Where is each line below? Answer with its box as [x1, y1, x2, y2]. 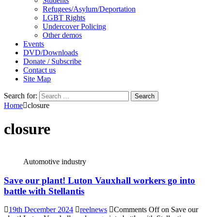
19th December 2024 [9, 205, 73, 214]
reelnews [80, 205, 107, 214]
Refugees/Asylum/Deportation [43, 5, 136, 13]
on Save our [159, 205, 198, 214]
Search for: [4, 92, 37, 100]
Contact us [23, 66, 56, 74]
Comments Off [114, 205, 159, 214]
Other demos [43, 31, 82, 39]
